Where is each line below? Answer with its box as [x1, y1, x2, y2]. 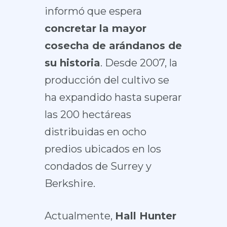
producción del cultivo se [44, 74, 169, 86]
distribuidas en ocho [44, 126, 146, 138]
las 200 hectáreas [44, 108, 131, 121]
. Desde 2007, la [100, 57, 177, 69]
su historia [44, 57, 100, 69]
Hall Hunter [115, 210, 176, 222]
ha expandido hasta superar [44, 91, 182, 103]
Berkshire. [44, 177, 95, 190]
